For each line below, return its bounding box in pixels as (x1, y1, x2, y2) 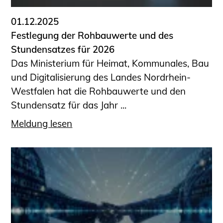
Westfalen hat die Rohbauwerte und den (11, 85, 186, 98)
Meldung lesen (11, 117, 73, 129)
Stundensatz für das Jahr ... (11, 99, 127, 111)
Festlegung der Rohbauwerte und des (11, 29, 174, 42)
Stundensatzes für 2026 (11, 43, 115, 56)
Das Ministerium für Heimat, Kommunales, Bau (11, 57, 210, 70)
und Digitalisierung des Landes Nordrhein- (11, 71, 191, 84)
